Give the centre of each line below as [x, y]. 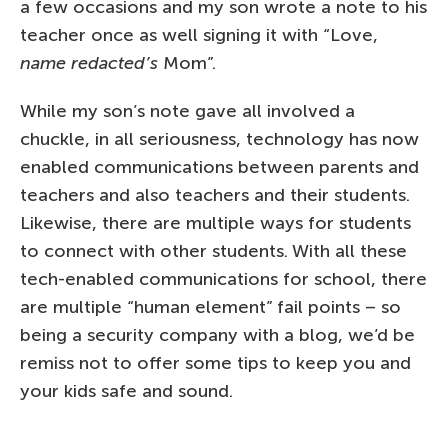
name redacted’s [89, 62]
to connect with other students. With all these [213, 250]
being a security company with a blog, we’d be [217, 334]
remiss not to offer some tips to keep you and [215, 362]
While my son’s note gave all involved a [187, 110]
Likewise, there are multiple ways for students [215, 222]
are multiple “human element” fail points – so [210, 306]
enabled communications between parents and [219, 166]
